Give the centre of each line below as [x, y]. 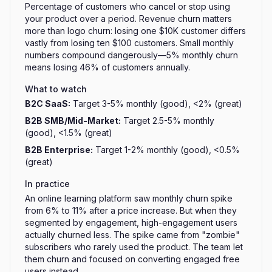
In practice [47, 184]
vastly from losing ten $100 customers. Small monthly [129, 43]
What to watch [56, 89]
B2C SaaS [46, 104]
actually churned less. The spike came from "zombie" [132, 235]
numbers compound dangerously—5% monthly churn [131, 55]
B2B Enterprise [58, 150]
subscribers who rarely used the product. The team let [134, 247]
